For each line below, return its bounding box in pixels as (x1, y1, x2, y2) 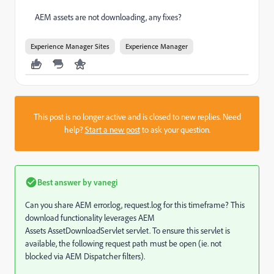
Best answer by (37, 177, 92, 187)
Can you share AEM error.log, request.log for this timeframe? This (25, 199, 245, 210)
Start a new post (84, 124, 140, 135)
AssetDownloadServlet (48, 225, 124, 236)
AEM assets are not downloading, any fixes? (35, 12, 182, 23)
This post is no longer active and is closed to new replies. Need (33, 111, 241, 122)
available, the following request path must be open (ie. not (25, 238, 221, 249)
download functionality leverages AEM (25, 212, 155, 223)
